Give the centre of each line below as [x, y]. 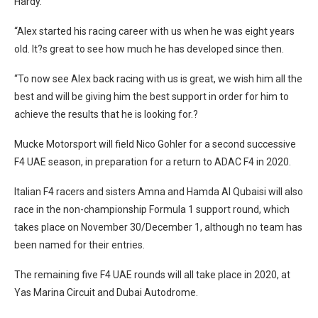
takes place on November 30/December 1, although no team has [158, 227]
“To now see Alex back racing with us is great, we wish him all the [158, 78]
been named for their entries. [79, 245]
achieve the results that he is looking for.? [106, 114]
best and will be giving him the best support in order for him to [152, 96]
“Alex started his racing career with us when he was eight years [154, 31]
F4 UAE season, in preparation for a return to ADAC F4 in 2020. [153, 161]
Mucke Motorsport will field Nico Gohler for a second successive [155, 144]
